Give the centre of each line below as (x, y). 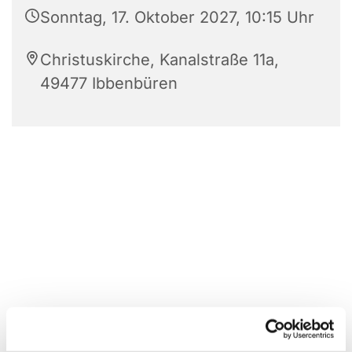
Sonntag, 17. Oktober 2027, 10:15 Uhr (177, 17)
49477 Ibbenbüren (109, 83)
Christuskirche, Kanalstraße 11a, (159, 59)
